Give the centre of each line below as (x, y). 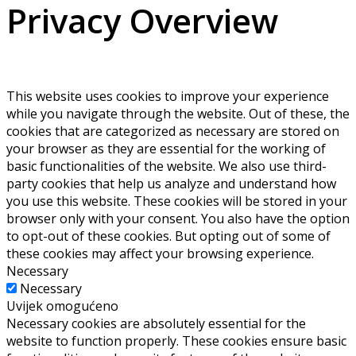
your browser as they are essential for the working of (166, 148)
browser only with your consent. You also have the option (178, 218)
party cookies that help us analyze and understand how (171, 183)
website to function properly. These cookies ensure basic (176, 341)
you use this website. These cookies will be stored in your (177, 201)
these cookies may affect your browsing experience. (160, 253)
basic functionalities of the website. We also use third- (166, 166)
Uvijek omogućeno (62, 306)
